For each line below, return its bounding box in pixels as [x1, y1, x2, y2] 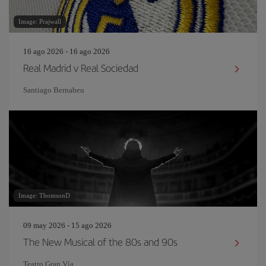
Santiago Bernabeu [23, 85, 84, 94]
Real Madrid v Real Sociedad [23, 61, 138, 75]
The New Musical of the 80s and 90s [23, 235, 178, 249]
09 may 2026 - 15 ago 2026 [23, 221, 112, 230]
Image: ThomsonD [18, 192, 70, 199]
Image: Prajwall [18, 18, 61, 25]
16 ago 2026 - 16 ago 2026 [23, 47, 110, 56]
